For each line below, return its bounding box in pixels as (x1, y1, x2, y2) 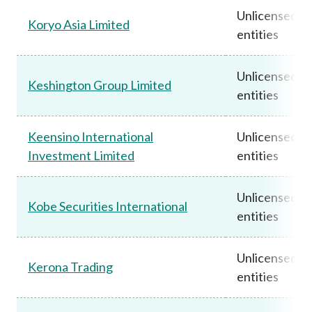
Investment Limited (28, 147, 134, 163)
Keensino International (28, 128, 153, 144)
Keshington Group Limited (28, 77, 171, 93)
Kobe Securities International (28, 198, 187, 214)
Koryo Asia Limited (28, 16, 130, 32)
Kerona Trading (28, 258, 113, 274)
